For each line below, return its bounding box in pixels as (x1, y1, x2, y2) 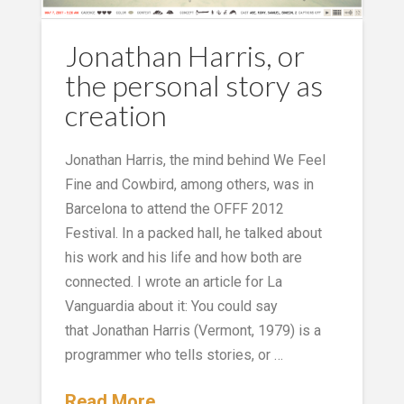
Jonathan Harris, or (64, 38, 305, 74)
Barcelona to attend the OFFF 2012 (64, 200, 284, 218)
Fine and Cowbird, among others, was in (64, 176, 314, 194)
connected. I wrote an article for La (64, 273, 282, 291)
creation (64, 97, 167, 133)
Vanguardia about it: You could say (64, 298, 278, 316)
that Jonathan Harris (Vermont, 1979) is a (64, 322, 321, 340)
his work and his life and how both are (64, 249, 302, 267)
